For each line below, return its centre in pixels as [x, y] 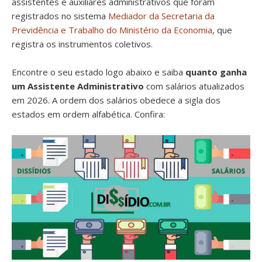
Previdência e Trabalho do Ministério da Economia [112, 30]
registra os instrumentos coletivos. [82, 44]
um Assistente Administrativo [78, 86]
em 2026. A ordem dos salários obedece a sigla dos [116, 100]
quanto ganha [216, 72]
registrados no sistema [60, 16]
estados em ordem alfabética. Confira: [88, 114]
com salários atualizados [194, 86]
